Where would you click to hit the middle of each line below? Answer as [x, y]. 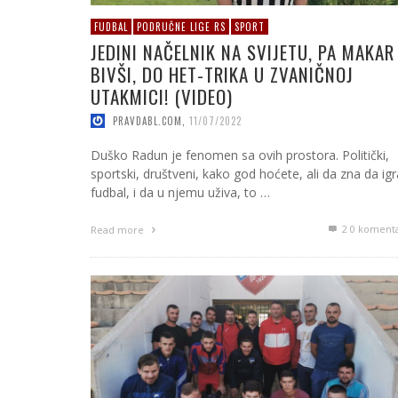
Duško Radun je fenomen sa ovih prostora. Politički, [240, 155]
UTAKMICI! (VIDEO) [162, 96]
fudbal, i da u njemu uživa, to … [180, 192]
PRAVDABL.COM [147, 120]
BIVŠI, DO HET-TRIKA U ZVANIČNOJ [222, 74]
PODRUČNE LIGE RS [181, 27]
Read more [119, 229]
